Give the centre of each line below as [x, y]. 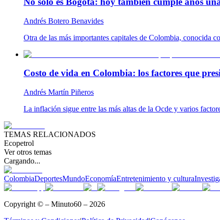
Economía [101, 179]
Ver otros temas [28, 152]
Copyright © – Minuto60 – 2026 [55, 204]
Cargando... [22, 161]
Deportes [48, 179]
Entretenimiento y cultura [155, 179]
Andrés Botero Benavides [64, 21]
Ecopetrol [19, 143]
